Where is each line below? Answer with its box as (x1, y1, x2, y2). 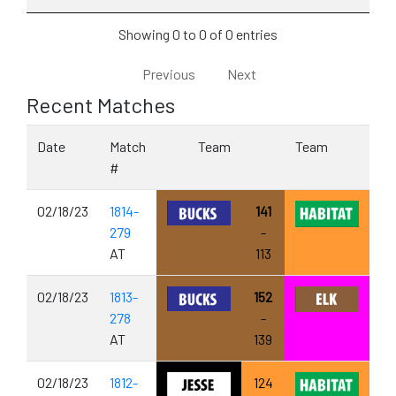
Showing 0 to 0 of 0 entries (118, 25, 278, 42)
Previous (141, 65, 195, 82)
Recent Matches (27, 91, 175, 118)
